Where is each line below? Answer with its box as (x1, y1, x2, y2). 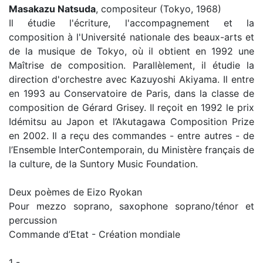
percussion (9, 214, 57, 226)
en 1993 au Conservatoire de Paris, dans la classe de (9, 87, 254, 99)
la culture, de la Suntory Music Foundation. (9, 158, 198, 170)
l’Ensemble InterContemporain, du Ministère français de (9, 144, 254, 156)
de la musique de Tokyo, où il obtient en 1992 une (9, 45, 254, 57)
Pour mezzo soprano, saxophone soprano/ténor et (9, 200, 254, 212)
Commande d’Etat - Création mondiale (9, 228, 180, 240)
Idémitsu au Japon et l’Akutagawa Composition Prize (9, 116, 254, 127)
